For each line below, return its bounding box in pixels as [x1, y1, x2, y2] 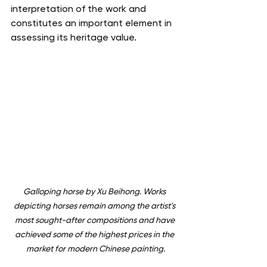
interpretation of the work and [11, 2, 148, 14]
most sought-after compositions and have [14, 215, 176, 225]
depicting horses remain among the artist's [14, 200, 177, 210]
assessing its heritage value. [11, 31, 136, 43]
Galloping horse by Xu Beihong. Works [23, 186, 167, 196]
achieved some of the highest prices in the [15, 229, 176, 239]
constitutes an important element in [11, 17, 174, 29]
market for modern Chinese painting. [26, 243, 165, 253]
